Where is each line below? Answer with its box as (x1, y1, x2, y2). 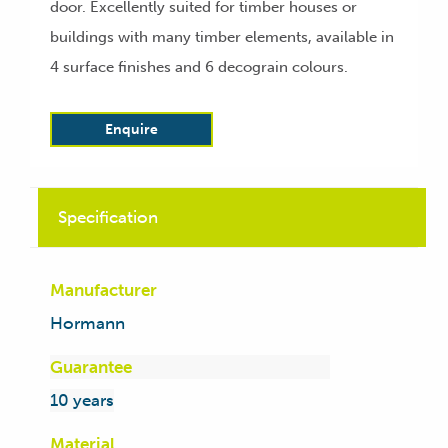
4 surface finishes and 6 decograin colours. (50, 58, 348, 76)
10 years (50, 390, 114, 410)
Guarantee (50, 357, 132, 377)
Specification (58, 207, 158, 227)
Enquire (105, 121, 158, 138)
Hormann (50, 313, 125, 333)
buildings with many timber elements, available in (50, 28, 394, 46)
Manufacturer (50, 280, 157, 300)
